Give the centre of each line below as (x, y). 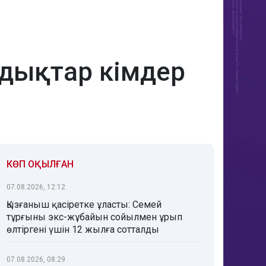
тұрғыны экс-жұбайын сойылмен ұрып (94, 217)
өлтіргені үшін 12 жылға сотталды (83, 229)
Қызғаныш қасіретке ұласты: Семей (84, 205)
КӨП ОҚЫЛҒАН (40, 164)
